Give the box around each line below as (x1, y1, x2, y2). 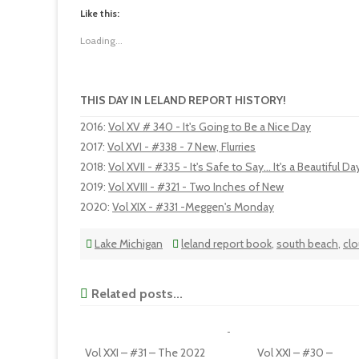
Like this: (80, 7, 119, 19)
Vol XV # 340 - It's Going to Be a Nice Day (108, 119, 311, 134)
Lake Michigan (95, 236, 163, 251)
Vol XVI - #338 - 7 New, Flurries (107, 139, 256, 154)
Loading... (80, 34, 123, 46)
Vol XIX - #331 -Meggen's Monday (112, 200, 274, 214)
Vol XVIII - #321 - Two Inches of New (108, 179, 284, 194)
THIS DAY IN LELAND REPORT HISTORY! (80, 93, 286, 107)
